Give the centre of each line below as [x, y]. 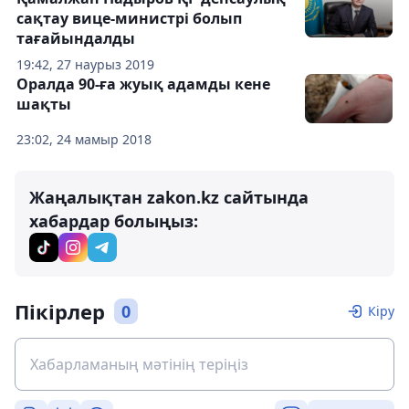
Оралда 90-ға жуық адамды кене [143, 84]
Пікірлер [60, 312]
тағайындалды [76, 39]
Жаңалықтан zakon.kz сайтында [169, 198]
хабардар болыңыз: [114, 221]
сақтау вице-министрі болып [129, 19]
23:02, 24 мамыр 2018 [84, 140]
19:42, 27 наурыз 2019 [85, 65]
